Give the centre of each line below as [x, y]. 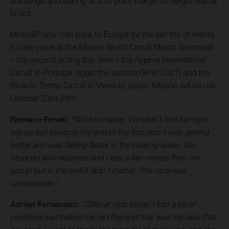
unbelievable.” [34, 183]
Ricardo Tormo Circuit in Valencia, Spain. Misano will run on [113, 86]
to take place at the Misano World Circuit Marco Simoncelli [112, 47]
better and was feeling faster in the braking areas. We [102, 145]
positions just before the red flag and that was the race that [113, 217]
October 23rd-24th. [44, 98]
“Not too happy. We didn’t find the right [139, 119]
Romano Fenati [38, 120]
